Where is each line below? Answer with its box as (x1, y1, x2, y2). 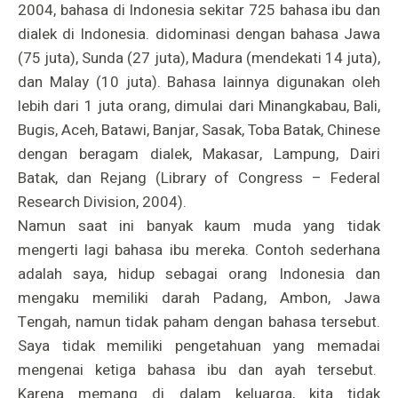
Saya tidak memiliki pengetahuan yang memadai (18, 334, 380, 357)
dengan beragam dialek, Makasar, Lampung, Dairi (18, 142, 380, 165)
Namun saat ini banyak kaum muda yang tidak (18, 214, 380, 237)
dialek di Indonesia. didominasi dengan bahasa (18, 22, 344, 45)
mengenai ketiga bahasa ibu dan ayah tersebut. (18, 358, 377, 381)
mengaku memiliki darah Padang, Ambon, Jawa (18, 286, 380, 309)
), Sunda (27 (70, 46, 155, 69)
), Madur (179, 46, 235, 69)
